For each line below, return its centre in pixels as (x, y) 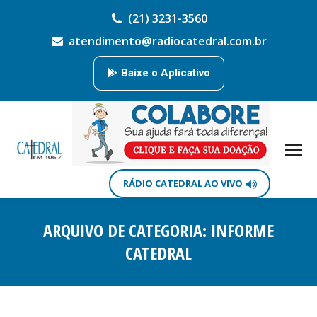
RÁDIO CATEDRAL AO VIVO (183, 183)
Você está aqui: (198, 275)
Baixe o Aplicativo (165, 73)
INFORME (242, 230)
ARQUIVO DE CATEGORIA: (127, 230)
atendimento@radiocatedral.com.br (167, 41)
